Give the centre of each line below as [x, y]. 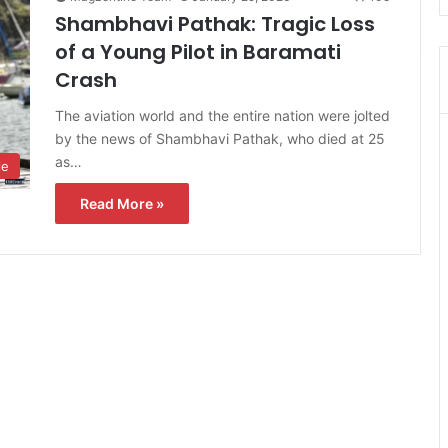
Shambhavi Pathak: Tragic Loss [215, 23]
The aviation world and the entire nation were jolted [222, 115]
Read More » [122, 203]
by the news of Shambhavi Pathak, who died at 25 [220, 138]
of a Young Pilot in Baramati [198, 51]
